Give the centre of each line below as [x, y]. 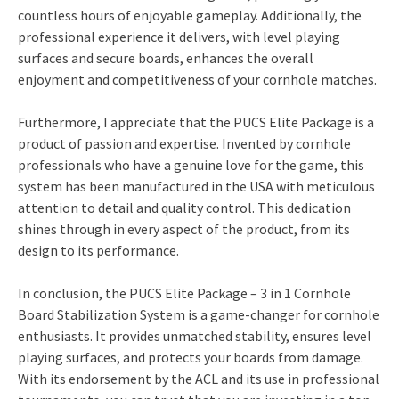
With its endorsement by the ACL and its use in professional [199, 378]
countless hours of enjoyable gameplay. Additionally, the [190, 15]
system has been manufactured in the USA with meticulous [196, 186]
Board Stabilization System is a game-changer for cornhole [199, 314]
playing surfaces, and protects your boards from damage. [191, 357]
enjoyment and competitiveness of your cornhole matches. [197, 79]
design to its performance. [98, 250]
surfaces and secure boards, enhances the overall [166, 57]
